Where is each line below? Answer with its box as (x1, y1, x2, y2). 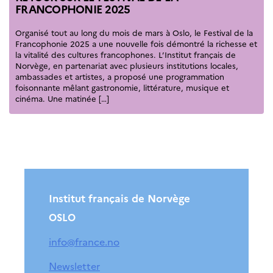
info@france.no (49, 234, 119, 249)
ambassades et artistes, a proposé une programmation (15, 71, 224, 83)
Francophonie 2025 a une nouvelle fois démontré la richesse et (15, 38, 257, 50)
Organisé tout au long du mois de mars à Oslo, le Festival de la (15, 27, 253, 39)
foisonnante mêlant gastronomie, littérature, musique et (15, 82, 229, 94)
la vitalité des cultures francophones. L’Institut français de (15, 49, 236, 61)
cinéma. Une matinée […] (15, 93, 109, 105)
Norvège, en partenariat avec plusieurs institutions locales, (15, 60, 238, 72)
